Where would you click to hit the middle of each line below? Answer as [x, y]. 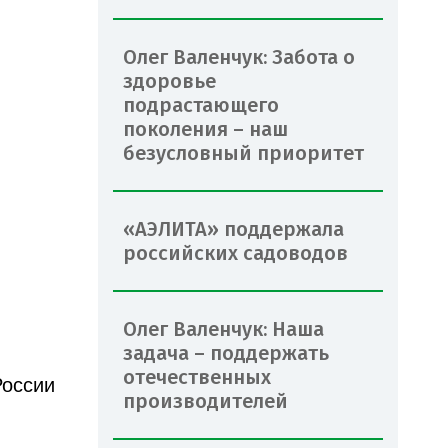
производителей [205, 400]
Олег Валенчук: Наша [223, 328]
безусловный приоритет [243, 152]
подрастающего [201, 104]
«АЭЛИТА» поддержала [233, 228]
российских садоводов [235, 252]
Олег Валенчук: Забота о [239, 56]
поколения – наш [205, 128]
